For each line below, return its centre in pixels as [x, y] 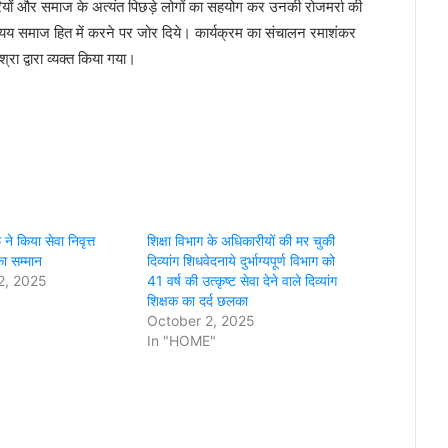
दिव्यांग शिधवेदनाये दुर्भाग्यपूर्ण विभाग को [241, 260]
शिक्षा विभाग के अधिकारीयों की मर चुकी [241, 240]
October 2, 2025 [201, 320]
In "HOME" [181, 340]
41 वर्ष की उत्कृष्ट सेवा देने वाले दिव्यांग [242, 280]
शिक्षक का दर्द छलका [197, 300]
